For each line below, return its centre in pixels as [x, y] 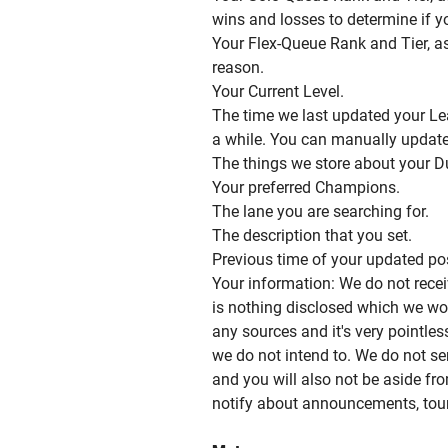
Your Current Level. [278, 91]
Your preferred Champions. [306, 187]
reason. [238, 67]
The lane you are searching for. [320, 211]
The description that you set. [312, 235]
